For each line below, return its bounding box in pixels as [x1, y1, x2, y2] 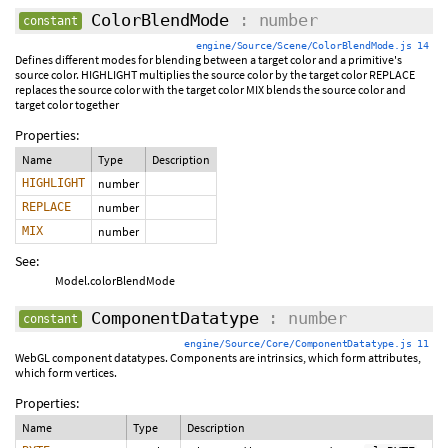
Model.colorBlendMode [55, 273, 175, 288]
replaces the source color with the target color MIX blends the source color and [15, 82, 406, 97]
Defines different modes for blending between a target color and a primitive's [15, 52, 402, 67]
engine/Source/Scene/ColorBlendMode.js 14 [195, 40, 429, 51]
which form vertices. [15, 365, 117, 380]
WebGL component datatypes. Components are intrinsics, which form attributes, [15, 350, 421, 365]
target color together [15, 97, 119, 112]
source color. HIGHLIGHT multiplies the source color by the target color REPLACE [15, 67, 415, 82]
